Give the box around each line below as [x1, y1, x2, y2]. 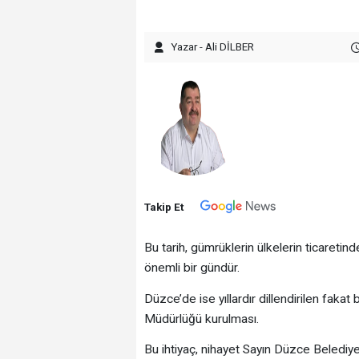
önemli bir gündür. [143, 260, 240, 276]
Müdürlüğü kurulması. [143, 311, 259, 326]
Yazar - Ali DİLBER [170, 39, 254, 53]
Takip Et [143, 200, 184, 213]
